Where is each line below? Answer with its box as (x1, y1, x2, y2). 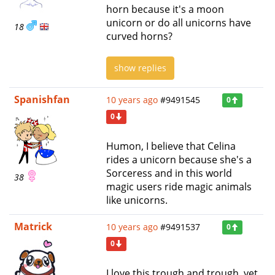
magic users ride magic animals (106, 179, 252, 193)
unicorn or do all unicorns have (106, 15, 251, 29)
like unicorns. (106, 193, 168, 207)
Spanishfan (14, 92, 70, 106)
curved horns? (106, 29, 172, 43)
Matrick (14, 219, 52, 233)
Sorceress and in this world (106, 166, 232, 180)
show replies (114, 61, 166, 74)
